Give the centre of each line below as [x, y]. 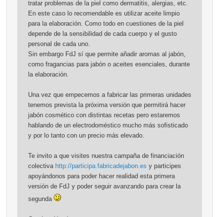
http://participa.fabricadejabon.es [101, 166]
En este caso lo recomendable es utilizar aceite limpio [104, 13]
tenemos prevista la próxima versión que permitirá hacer [107, 105]
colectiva [41, 166]
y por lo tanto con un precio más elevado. [86, 135]
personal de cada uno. [59, 44]
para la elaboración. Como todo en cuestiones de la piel [106, 23]
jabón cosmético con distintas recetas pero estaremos [104, 115]
